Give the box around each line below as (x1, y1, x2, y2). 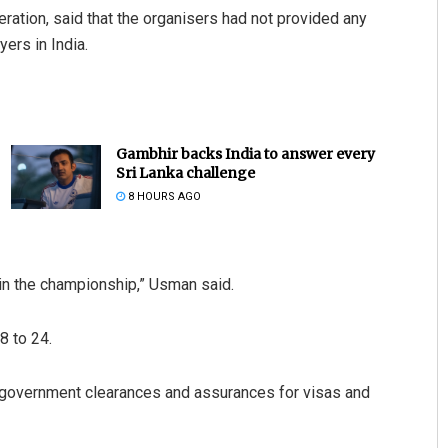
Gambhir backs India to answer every (115, 144, 375, 163)
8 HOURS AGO (124, 189, 201, 203)
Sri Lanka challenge (115, 163, 255, 182)
